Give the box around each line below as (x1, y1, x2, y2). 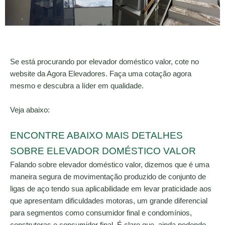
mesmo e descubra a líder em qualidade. (10, 82, 144, 90)
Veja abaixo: (10, 105, 50, 114)
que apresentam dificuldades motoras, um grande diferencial (10, 196, 207, 205)
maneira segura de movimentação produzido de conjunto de (10, 172, 206, 181)
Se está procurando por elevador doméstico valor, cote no (10, 58, 199, 66)
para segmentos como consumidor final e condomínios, (10, 208, 192, 217)
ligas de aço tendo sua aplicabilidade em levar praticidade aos (10, 184, 211, 193)
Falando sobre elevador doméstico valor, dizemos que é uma (10, 160, 209, 169)
